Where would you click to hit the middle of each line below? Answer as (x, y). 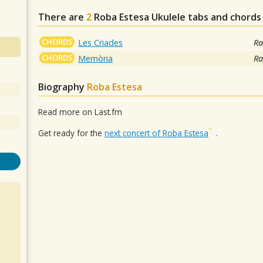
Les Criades (101, 42)
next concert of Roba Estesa (156, 133)
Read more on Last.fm (80, 112)
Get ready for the (71, 133)
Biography (63, 87)
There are (62, 17)
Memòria (96, 58)
